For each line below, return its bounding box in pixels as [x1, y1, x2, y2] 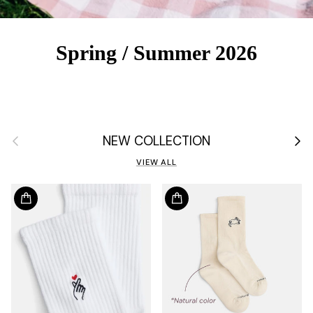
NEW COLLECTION [103, 132, 210, 150]
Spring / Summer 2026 [56, 41, 257, 64]
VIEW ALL [136, 156, 177, 167]
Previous [6, 129, 47, 144]
